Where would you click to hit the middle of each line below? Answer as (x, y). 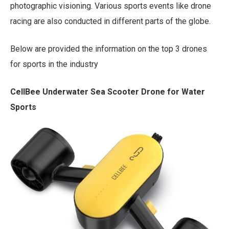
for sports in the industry (54, 64)
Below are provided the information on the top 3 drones (109, 49)
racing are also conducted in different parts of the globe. (110, 21)
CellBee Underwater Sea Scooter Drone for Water (108, 91)
